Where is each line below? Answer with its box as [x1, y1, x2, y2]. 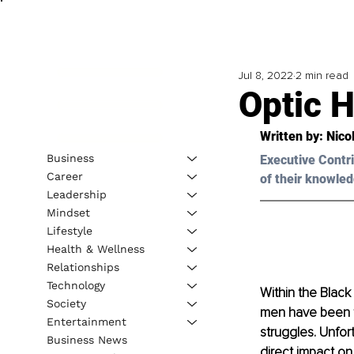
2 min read [295, 69, 348, 83]
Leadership [46, 187, 107, 201]
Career [46, 169, 83, 183]
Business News [46, 333, 127, 346]
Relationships [46, 260, 119, 273]
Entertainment [46, 314, 126, 328]
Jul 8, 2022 [238, 69, 293, 83]
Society [46, 296, 86, 310]
